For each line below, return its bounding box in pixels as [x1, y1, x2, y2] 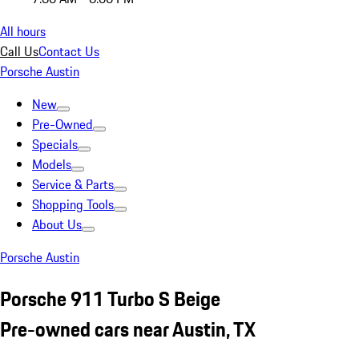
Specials [32, 135, 78, 154]
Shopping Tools [32, 195, 114, 214]
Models [32, 155, 71, 174]
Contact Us [38, 42, 99, 61]
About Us [32, 215, 82, 234]
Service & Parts [32, 175, 114, 194]
